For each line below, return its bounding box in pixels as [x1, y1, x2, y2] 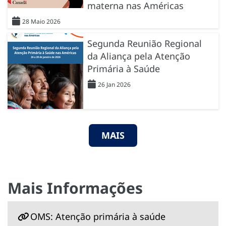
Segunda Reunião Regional [87, 37, 202, 49]
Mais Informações [8, 177, 143, 198]
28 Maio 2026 [22, 17, 61, 26]
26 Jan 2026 [98, 80, 131, 89]
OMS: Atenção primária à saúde [30, 210, 165, 222]
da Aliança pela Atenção [87, 49, 190, 62]
